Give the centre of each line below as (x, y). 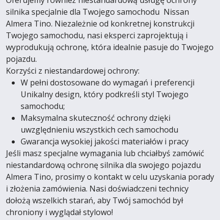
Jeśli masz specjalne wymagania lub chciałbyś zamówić (105, 153)
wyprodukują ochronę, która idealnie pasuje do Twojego (110, 47)
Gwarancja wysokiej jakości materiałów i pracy (105, 141)
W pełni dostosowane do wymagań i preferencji (108, 82)
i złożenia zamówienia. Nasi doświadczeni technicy (97, 189)
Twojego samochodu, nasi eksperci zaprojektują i (97, 35)
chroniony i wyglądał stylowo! (59, 212)
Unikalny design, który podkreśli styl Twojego (105, 94)
